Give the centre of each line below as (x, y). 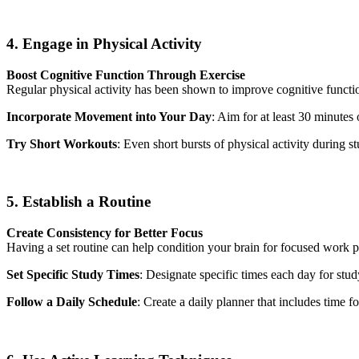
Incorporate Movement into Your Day (109, 116)
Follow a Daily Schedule (72, 302)
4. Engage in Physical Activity (104, 43)
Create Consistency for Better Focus (105, 233)
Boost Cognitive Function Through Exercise (126, 75)
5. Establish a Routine (79, 202)
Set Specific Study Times (73, 275)
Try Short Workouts (62, 143)
